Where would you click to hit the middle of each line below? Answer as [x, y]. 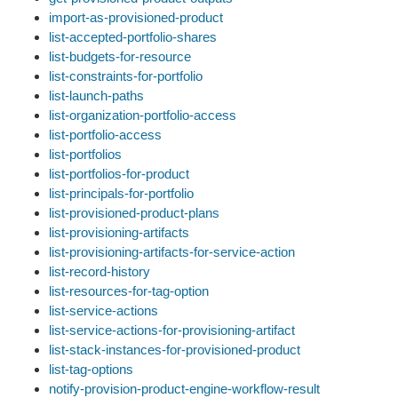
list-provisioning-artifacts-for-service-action [172, 252]
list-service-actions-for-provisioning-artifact [172, 330]
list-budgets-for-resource [120, 56]
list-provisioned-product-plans [134, 213]
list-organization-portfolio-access [143, 115]
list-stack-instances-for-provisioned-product [175, 350]
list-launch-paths [96, 96]
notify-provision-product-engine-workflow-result [184, 389]
